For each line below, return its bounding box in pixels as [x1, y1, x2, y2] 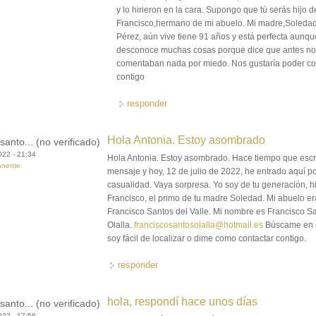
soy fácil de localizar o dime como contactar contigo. [107, 233, 307, 244]
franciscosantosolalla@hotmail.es [134, 220, 264, 231]
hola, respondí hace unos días [107, 296, 258, 308]
